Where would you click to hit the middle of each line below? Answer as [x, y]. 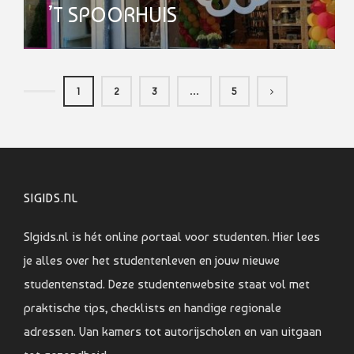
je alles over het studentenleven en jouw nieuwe [152, 260]
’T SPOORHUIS [112, 15]
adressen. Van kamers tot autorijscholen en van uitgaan [173, 331]
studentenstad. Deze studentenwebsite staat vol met [167, 284]
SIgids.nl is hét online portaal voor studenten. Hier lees [172, 236]
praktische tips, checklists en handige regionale [153, 307]
